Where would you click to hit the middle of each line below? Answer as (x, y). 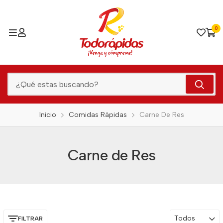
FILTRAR (30, 219)
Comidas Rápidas (98, 115)
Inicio (48, 115)
